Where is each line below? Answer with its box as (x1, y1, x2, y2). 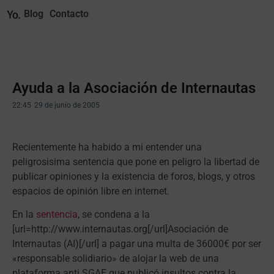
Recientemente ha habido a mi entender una (12, 141, 202, 153)
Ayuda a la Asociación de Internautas (12, 79, 256, 97)
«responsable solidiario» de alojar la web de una (12, 253, 219, 265)
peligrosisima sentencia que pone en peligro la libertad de (12, 155, 259, 168)
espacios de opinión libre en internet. (12, 185, 169, 197)
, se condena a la (78, 209, 150, 221)
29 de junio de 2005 (34, 100, 100, 109)
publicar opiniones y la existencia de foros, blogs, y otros (12, 170, 255, 182)
